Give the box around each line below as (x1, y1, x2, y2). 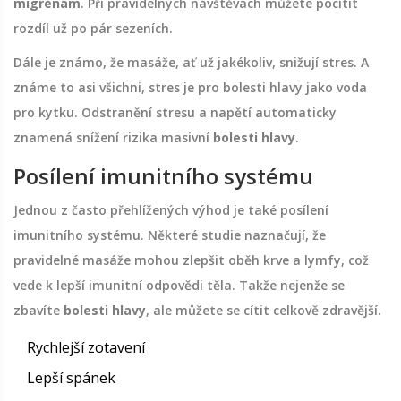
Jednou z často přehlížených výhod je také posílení (13, 201, 328, 219)
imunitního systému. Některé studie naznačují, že (13, 226, 326, 244)
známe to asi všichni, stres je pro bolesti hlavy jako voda (13, 79, 367, 97)
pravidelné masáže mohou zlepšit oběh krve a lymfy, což (13, 252, 369, 269)
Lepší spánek (27, 368, 115, 388)
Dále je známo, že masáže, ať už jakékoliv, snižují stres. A (13, 54, 369, 72)
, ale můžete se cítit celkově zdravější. (146, 302, 381, 320)
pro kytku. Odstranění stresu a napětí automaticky (13, 104, 337, 122)
